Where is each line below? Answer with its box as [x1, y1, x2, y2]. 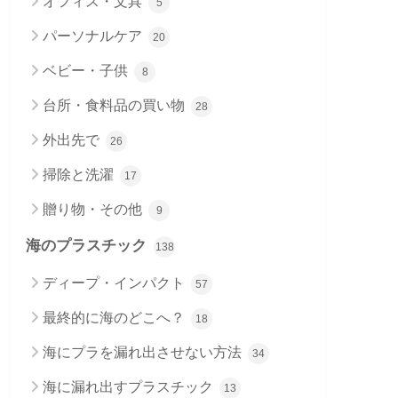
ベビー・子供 [43, 63, 131, 79]
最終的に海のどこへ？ [43, 310, 188, 326]
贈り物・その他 [43, 202, 146, 218]
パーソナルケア [43, 28, 146, 44]
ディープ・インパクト [43, 275, 188, 291]
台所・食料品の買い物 [43, 98, 188, 114]
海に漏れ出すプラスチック [43, 379, 217, 395]
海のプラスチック [26, 237, 151, 255]
